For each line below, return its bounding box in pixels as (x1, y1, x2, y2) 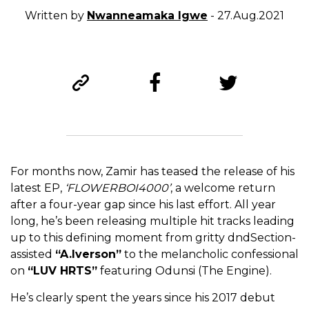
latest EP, (10, 181, 65, 195)
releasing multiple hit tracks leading (97, 215, 295, 228)
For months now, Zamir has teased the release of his (10, 165, 295, 179)
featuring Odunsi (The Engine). (97, 264, 275, 278)
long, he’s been (10, 215, 97, 228)
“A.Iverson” (55, 248, 121, 261)
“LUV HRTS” (28, 264, 97, 278)
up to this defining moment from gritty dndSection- (10, 231, 296, 245)
